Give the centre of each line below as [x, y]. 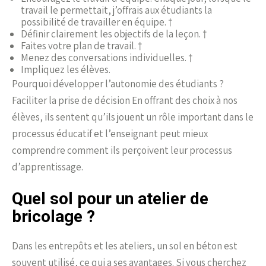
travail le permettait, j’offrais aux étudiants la [116, 10]
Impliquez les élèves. [66, 70]
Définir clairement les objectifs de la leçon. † [114, 34]
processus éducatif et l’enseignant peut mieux [110, 134]
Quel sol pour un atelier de [110, 199]
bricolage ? [53, 217]
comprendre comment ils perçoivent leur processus [122, 151]
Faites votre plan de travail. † [82, 46]
